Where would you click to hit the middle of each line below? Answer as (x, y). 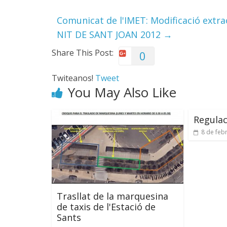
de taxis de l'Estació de (106, 207)
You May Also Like (122, 92)
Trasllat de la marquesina (112, 196)
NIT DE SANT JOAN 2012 (110, 34)
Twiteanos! (73, 78)
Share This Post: (83, 53)
